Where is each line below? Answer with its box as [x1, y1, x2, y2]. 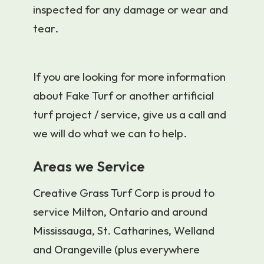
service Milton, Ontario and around [33, 204, 207, 219]
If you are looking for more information [33, 69, 226, 84]
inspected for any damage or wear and [33, 2, 228, 17]
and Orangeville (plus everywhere [33, 242, 200, 256]
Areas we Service [33, 157, 145, 176]
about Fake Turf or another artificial [33, 88, 214, 103]
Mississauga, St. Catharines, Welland [33, 223, 214, 237]
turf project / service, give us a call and [33, 107, 226, 121]
